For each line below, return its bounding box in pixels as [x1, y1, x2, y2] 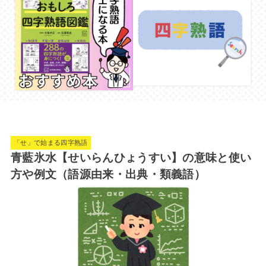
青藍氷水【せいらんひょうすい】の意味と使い [10, 151, 252, 164]
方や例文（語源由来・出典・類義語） [10, 167, 206, 180]
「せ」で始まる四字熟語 [14, 139, 88, 147]
